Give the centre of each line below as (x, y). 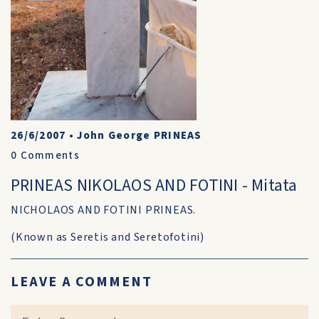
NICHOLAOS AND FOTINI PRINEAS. (104, 210)
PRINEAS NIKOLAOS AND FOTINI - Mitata (154, 185)
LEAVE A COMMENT (82, 282)
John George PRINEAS (140, 136)
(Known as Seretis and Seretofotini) (108, 237)
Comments (48, 156)
